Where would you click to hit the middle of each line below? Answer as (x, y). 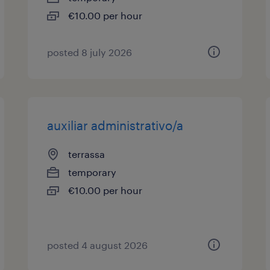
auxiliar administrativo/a (115, 125)
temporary (93, 172)
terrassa (87, 154)
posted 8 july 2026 (90, 52)
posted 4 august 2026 (98, 245)
